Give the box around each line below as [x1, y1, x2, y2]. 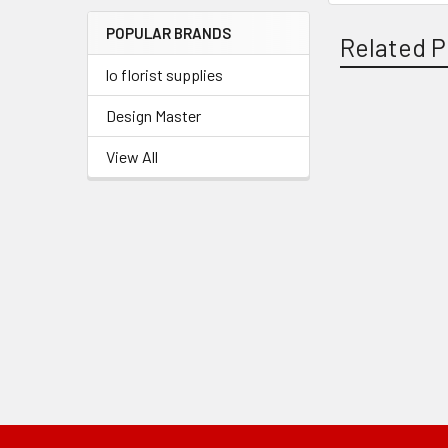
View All [106, 147, 158, 166]
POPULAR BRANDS [106, 24, 231, 42]
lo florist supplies [106, 65, 223, 84]
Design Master [106, 106, 201, 125]
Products [328, 157, 430, 188]
